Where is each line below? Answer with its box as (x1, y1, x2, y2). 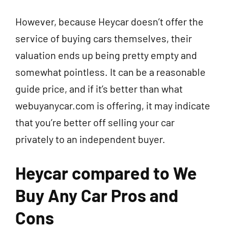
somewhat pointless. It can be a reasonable (15, 65, 206, 78)
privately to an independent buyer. (15, 132, 167, 145)
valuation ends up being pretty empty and (15, 48, 197, 61)
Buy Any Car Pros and (15, 184, 178, 206)
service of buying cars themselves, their (15, 32, 192, 44)
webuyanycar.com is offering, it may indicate (15, 99, 210, 111)
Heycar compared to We (15, 162, 197, 183)
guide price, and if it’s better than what (15, 82, 183, 95)
